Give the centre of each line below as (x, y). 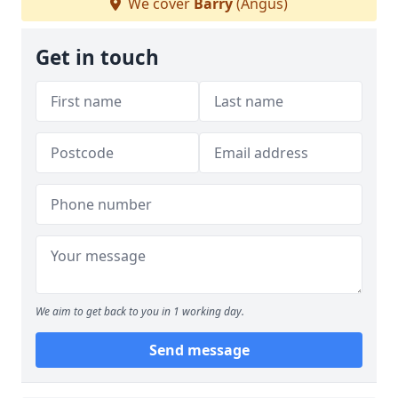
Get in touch (97, 57)
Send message (199, 350)
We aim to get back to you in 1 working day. (140, 311)
